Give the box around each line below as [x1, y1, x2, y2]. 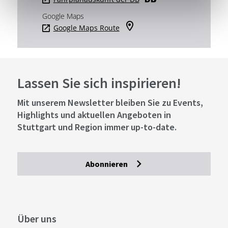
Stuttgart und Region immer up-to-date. [17, 121, 177, 133]
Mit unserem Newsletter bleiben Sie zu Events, [17, 97, 203, 108]
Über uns [17, 212, 56, 225]
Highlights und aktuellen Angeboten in [17, 109, 171, 121]
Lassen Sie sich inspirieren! [17, 74, 181, 92]
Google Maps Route [53, 23, 120, 33]
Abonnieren [85, 159, 128, 169]
